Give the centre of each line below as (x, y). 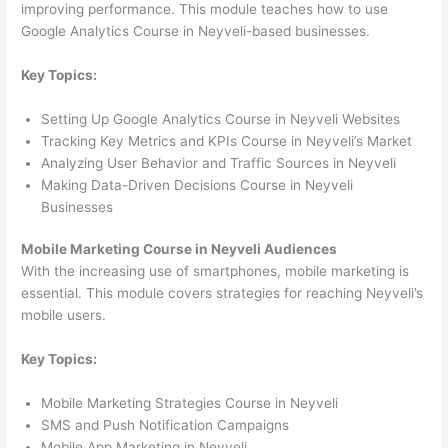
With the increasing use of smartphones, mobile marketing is (215, 271)
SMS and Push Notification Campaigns (165, 424)
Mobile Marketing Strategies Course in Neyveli (190, 402)
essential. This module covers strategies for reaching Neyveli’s (222, 293)
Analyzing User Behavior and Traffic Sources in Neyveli (219, 162)
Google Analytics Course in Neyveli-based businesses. (196, 30)
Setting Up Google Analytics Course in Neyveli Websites (221, 118)
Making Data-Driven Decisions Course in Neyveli (197, 184)
